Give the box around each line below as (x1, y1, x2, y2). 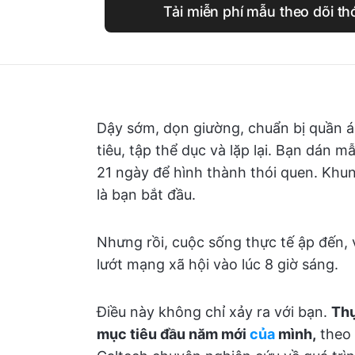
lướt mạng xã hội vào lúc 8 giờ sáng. (97, 256, 338, 273)
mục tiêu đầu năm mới (97, 326, 250, 342)
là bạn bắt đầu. (97, 186, 196, 203)
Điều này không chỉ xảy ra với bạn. (97, 303, 331, 320)
